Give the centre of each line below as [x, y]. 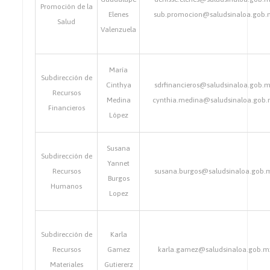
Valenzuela [119, 30]
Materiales [66, 265]
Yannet [119, 163]
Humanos [67, 186]
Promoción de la [66, 7]
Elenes [119, 14]
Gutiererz [118, 265]
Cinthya [118, 85]
